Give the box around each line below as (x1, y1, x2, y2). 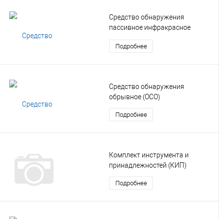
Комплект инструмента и (109, 151, 189, 159)
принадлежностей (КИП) (109, 161, 187, 169)
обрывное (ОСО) (109, 92, 160, 101)
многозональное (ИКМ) (109, 33, 184, 42)
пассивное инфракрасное (109, 23, 191, 31)
